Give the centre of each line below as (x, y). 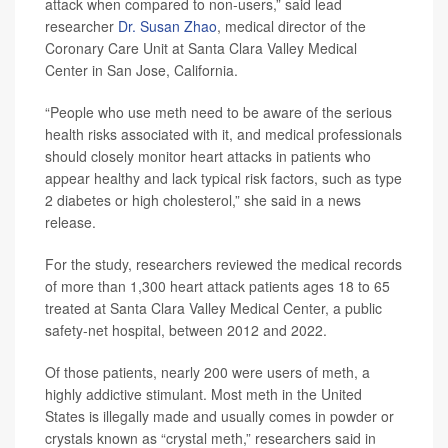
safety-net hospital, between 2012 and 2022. (186, 330)
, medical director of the (291, 26)
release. (70, 222)
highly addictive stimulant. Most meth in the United (203, 394)
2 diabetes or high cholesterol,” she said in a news (203, 200)
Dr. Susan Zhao (167, 26)
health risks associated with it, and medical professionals (223, 134)
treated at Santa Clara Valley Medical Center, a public (213, 308)
